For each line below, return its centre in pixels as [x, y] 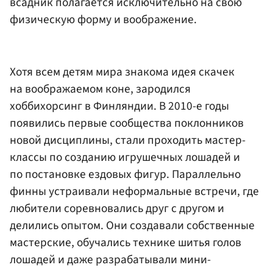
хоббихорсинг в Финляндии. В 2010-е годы [119, 106]
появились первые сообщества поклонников [127, 123]
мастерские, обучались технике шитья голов [126, 242]
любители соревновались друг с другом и [117, 208]
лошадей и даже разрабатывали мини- [110, 259]
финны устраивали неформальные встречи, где [134, 191]
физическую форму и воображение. [103, 20]
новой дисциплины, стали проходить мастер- [128, 140]
